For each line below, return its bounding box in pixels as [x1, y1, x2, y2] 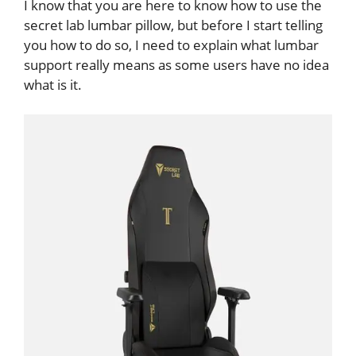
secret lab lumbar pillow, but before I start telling [24, 15, 323, 34]
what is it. [24, 75, 82, 94]
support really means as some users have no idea [24, 55, 329, 74]
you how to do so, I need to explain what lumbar [24, 35, 319, 54]
